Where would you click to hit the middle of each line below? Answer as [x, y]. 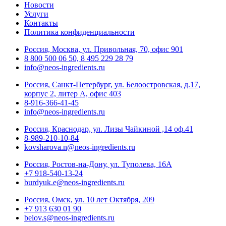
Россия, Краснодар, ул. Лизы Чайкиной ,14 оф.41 [109, 129]
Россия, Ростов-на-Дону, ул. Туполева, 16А [98, 164]
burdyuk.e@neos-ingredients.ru [74, 183]
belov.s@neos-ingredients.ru [69, 218]
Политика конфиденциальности [79, 32]
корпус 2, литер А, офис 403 [73, 94]
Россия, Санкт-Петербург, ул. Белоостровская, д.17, [112, 85]
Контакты [41, 23]
